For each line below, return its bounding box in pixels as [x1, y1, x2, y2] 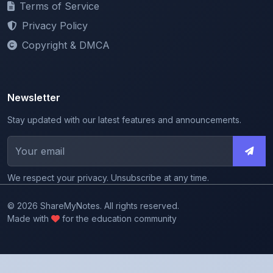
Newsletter [7, 63, 60, 76]
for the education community [60, 185, 177, 196]
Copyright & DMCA [22, 11, 110, 24]
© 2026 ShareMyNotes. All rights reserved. [7, 172, 179, 183]
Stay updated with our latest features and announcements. [7, 87, 241, 97]
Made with [7, 185, 51, 196]
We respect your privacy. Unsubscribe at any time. [7, 144, 209, 155]
